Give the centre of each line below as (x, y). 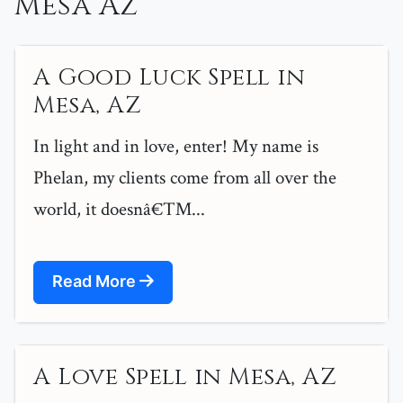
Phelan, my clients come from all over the (185, 178)
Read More (96, 282)
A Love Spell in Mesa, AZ (185, 378)
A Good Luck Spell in (169, 78)
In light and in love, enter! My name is (176, 147)
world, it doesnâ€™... (119, 210)
